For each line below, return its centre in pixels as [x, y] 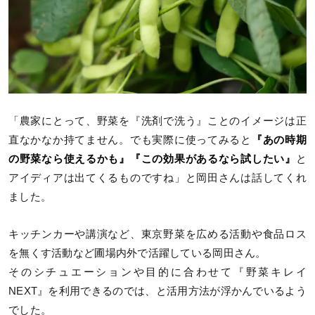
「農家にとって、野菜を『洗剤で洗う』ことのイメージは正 [157, 121]
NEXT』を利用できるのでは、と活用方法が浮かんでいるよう [157, 291]
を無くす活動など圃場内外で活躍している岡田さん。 [137, 253]
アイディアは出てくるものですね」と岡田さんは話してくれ [157, 178]
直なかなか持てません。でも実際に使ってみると [130, 140]
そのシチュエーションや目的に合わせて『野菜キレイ [157, 272]
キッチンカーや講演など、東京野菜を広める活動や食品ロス [157, 234]
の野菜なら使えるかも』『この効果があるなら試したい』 [152, 159]
